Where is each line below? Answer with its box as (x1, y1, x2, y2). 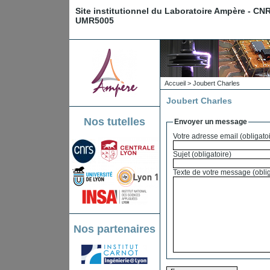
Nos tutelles (84, 115, 145, 128)
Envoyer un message (174, 118, 247, 126)
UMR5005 (75, 16, 114, 25)
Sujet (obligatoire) (192, 150, 231, 159)
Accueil (165, 80, 186, 87)
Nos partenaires (74, 222, 155, 235)
